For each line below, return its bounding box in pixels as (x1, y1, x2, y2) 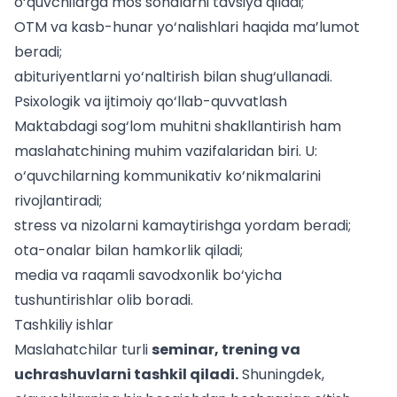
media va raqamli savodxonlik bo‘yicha (14, 265, 282, 286)
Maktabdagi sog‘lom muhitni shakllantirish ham (14, 116, 341, 137)
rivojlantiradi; (14, 191, 102, 212)
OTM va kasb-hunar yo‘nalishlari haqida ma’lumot (14, 17, 360, 38)
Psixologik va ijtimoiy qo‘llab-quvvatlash (14, 91, 287, 113)
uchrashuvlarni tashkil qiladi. (14, 364, 238, 385)
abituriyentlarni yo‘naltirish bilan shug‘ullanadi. (14, 66, 332, 88)
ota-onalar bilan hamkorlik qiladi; (14, 240, 243, 261)
